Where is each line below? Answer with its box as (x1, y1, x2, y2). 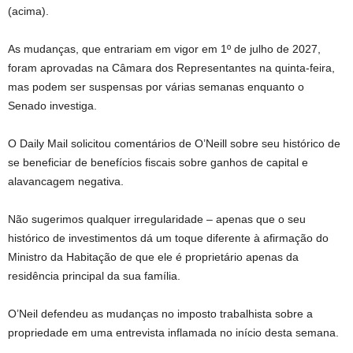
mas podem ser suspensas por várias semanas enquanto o (8, 80, 304, 93)
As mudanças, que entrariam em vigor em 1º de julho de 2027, (8, 43, 321, 55)
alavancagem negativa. (8, 175, 124, 188)
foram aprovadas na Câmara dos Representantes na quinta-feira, (8, 61, 335, 74)
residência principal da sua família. (8, 269, 180, 282)
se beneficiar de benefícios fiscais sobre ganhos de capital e (8, 156, 308, 169)
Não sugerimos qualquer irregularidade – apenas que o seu (8, 213, 306, 225)
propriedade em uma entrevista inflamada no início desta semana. (8, 326, 339, 339)
